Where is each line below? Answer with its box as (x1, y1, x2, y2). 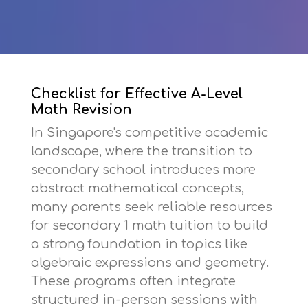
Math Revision (31, 102, 132, 118)
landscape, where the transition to (31, 144, 252, 159)
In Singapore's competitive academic (31, 126, 268, 140)
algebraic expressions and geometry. (31, 256, 269, 270)
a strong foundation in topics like (31, 237, 247, 252)
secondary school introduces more (31, 163, 256, 177)
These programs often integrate (31, 274, 236, 289)
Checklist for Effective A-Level (31, 87, 243, 102)
